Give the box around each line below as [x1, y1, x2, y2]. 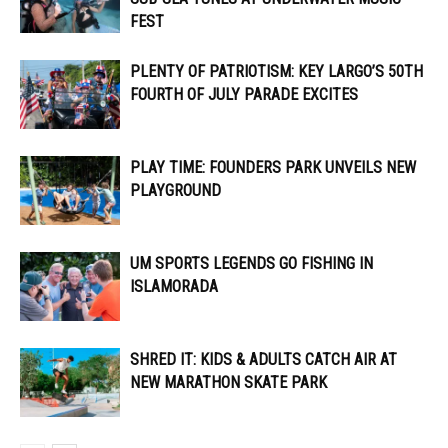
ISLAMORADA [130, 277, 218, 297]
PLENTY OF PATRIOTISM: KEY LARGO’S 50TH [130, 62, 423, 82]
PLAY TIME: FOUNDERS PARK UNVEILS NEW [130, 158, 416, 178]
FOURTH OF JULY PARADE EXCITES [130, 85, 358, 105]
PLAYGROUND [130, 181, 221, 201]
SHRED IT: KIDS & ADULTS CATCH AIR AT [130, 350, 397, 370]
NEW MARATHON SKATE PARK [130, 373, 327, 393]
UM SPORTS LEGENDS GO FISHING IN [130, 254, 373, 274]
